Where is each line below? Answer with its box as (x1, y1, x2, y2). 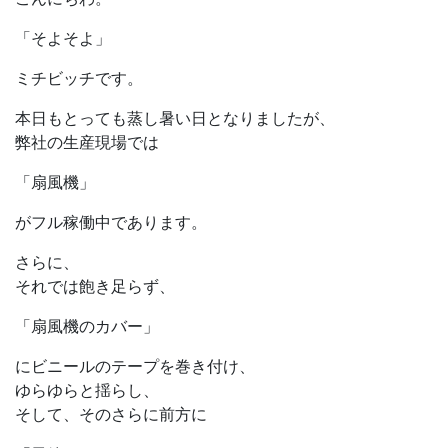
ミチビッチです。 (15, 68, 143, 89)
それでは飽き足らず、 (15, 276, 175, 297)
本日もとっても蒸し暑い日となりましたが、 (15, 108, 335, 129)
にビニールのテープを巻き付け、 (15, 356, 255, 377)
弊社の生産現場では (15, 132, 159, 153)
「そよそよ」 (15, 28, 111, 49)
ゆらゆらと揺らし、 (15, 380, 159, 401)
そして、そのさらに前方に (15, 404, 207, 425)
